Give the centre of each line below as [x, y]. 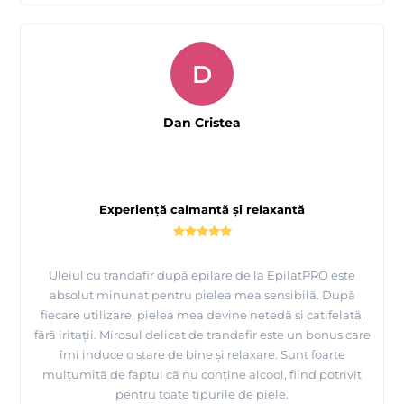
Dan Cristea [202, 123]
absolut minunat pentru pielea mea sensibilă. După [202, 295]
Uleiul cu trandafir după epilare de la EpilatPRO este [202, 275]
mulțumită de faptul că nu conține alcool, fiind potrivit [202, 375]
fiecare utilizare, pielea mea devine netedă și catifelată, [202, 315]
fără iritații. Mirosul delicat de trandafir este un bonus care [202, 335]
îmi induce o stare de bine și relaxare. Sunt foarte [202, 355]
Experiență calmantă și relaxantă [202, 210]
